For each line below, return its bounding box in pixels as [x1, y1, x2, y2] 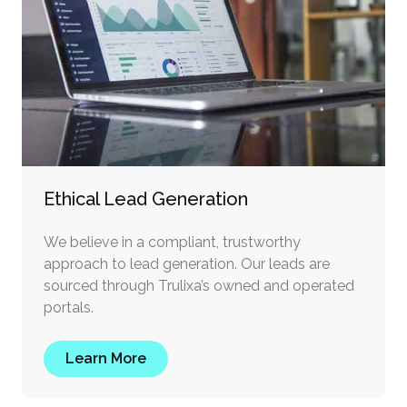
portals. [44, 298, 94, 316]
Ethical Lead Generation [44, 187, 248, 210]
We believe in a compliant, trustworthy [44, 233, 301, 251]
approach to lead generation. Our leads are [44, 254, 330, 273]
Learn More [65, 349, 146, 367]
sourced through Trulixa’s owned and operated [44, 276, 354, 294]
